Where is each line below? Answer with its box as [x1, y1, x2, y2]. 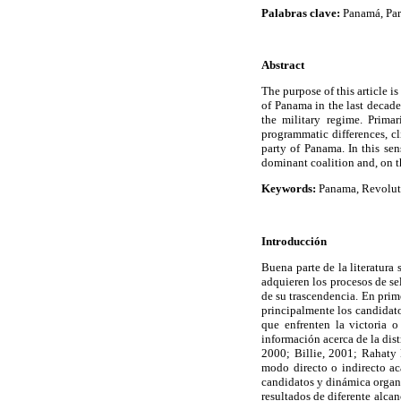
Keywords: [261, 182, 319, 196]
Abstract [261, 58, 304, 73]
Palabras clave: [261, 5, 343, 20]
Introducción [261, 234, 327, 248]
